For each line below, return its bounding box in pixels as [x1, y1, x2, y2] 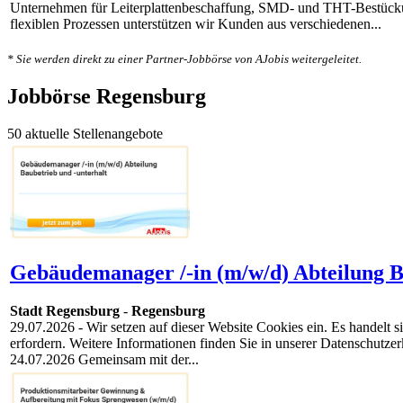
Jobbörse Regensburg [7, 84, 206, 108]
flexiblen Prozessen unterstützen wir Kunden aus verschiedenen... [10, 16, 381, 32]
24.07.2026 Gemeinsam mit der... [10, 352, 199, 368]
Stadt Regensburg [10, 303, 120, 319]
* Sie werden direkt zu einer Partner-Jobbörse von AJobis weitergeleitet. [7, 51, 362, 66]
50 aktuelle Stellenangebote [7, 126, 163, 142]
